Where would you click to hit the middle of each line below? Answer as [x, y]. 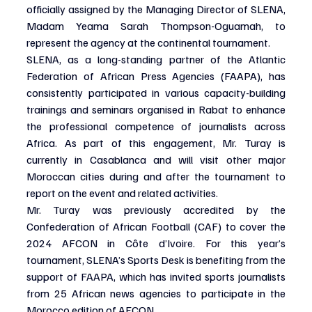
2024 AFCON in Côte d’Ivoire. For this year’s [156, 243]
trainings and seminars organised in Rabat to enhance [156, 109]
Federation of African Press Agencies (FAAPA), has [156, 76]
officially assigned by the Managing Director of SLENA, [156, 9]
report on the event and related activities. [122, 193]
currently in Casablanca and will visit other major [156, 159]
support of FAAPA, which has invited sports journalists [156, 276]
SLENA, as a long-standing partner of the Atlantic [156, 59]
